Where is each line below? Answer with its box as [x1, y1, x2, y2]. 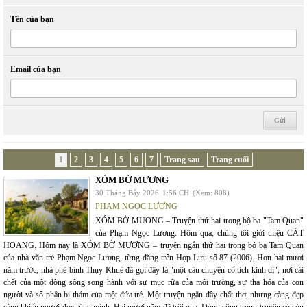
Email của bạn [10, 64, 61, 75]
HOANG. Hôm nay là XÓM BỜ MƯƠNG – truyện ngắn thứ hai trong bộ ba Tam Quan [3, 241, 304, 251]
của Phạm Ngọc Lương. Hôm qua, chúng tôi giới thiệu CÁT [95, 228, 304, 238]
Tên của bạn [10, 14, 54, 25]
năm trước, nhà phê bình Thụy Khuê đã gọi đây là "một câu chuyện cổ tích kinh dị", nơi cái [3, 265, 304, 275]
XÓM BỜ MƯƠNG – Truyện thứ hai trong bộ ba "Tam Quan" [95, 216, 304, 226]
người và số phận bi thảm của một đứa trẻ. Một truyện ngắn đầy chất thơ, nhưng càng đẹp [3, 290, 304, 300]
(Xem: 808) [193, 188, 230, 197]
